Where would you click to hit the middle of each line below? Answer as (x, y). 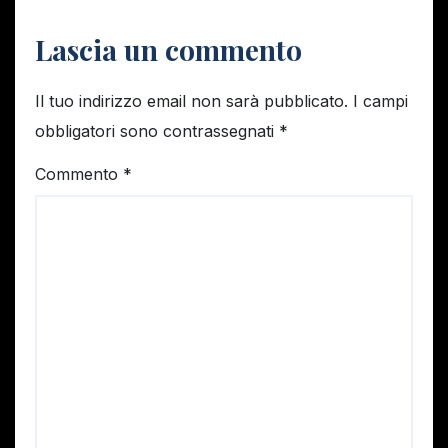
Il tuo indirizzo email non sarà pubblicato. (191, 100)
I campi (380, 100)
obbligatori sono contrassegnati (157, 130)
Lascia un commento (168, 50)
